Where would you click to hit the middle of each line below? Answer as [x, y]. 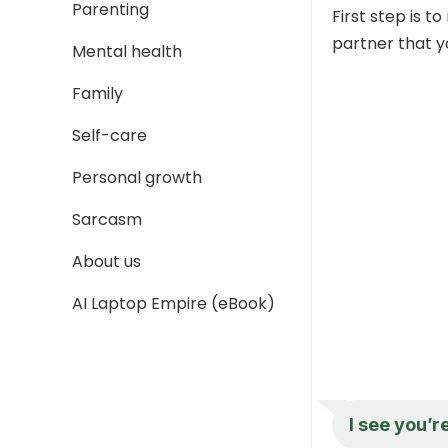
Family [97, 93]
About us [106, 261]
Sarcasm [107, 219]
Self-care [109, 135]
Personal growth [137, 177]
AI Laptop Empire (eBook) [173, 303]
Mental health [127, 51]
